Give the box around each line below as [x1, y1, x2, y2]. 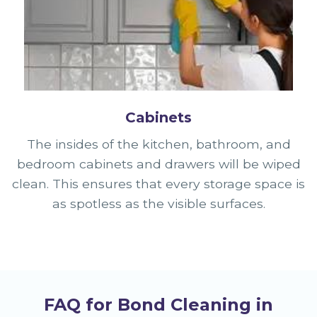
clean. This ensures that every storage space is [12, 176, 305, 192]
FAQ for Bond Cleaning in [44, 294, 273, 316]
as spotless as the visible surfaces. [52, 196, 265, 212]
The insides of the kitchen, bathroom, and [26, 137, 291, 152]
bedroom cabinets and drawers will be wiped [16, 156, 301, 172]
